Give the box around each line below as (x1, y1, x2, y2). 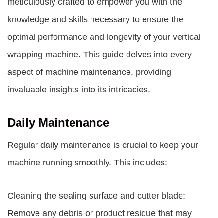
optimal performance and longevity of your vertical (7, 32, 200, 42)
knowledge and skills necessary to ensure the (7, 15, 183, 24)
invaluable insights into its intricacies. (7, 85, 150, 94)
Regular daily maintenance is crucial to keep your (7, 140, 198, 150)
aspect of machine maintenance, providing (7, 67, 171, 77)
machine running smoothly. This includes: (7, 158, 167, 167)
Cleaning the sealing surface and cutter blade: (7, 191, 185, 200)
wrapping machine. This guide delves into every (7, 50, 192, 59)
